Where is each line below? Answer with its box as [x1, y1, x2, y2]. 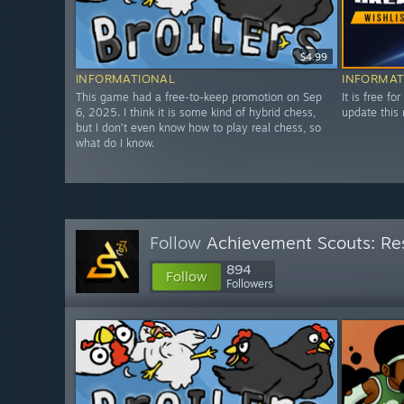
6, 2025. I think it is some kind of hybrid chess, [76, 106, 316, 120]
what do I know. [76, 136, 154, 151]
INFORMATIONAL [76, 71, 176, 87]
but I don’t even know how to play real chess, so [76, 121, 321, 135]
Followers [226, 277, 273, 290]
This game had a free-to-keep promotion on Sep [76, 90, 322, 105]
